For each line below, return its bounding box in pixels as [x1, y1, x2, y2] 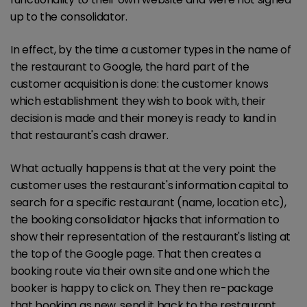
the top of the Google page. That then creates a [10, 246, 261, 262]
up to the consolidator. [10, 8, 130, 25]
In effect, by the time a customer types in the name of [10, 42, 291, 58]
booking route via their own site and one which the [10, 263, 270, 280]
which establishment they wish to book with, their [10, 93, 266, 110]
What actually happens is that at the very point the [10, 160, 276, 177]
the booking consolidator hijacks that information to [10, 212, 280, 228]
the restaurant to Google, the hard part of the [10, 59, 249, 75]
